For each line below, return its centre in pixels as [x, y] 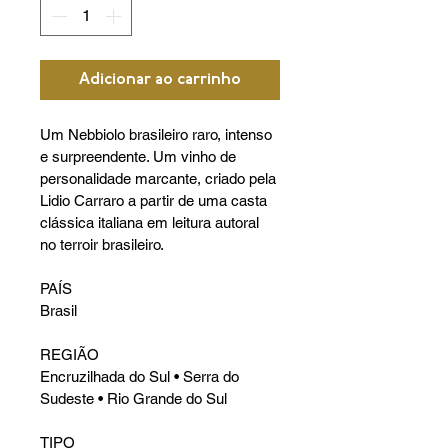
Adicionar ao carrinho [160, 80]
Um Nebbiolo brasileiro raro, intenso [158, 134]
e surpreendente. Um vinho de [140, 156]
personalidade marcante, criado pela [160, 178]
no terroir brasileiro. [102, 244]
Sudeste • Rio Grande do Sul [133, 398]
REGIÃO [69, 354]
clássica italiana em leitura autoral [151, 222]
